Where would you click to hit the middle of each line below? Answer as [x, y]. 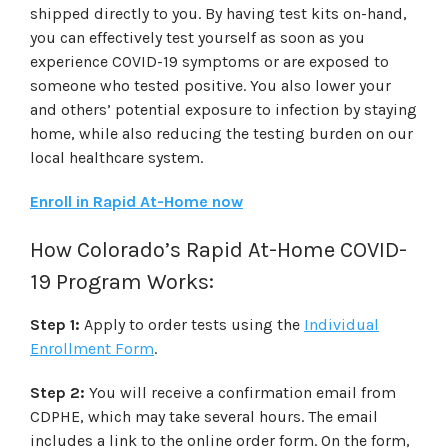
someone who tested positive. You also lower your [210, 85]
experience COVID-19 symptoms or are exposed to [209, 61]
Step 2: [57, 392]
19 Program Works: [122, 281]
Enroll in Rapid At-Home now [136, 201]
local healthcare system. [118, 157]
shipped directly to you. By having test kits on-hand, [218, 13]
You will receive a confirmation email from [240, 392]
